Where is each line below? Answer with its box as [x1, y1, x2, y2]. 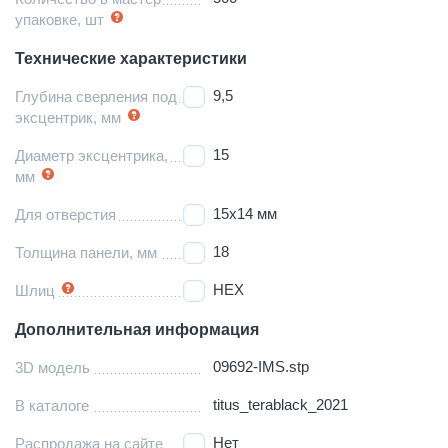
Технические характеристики [15, 49, 247, 67]
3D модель [15, 358, 90, 376]
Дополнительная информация [15, 320, 259, 338]
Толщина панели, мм [15, 243, 157, 261]
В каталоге [15, 396, 89, 414]
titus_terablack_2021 [213, 395, 349, 413]
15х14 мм [213, 204, 278, 222]
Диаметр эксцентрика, [15, 146, 168, 164]
